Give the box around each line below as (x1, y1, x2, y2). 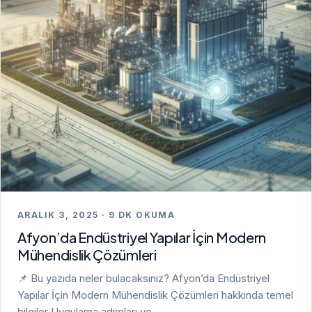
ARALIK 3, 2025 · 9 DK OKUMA (17, 210, 175, 221)
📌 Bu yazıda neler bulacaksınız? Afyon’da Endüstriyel (17, 272, 270, 286)
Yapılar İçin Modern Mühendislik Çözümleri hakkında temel (17, 288, 293, 302)
